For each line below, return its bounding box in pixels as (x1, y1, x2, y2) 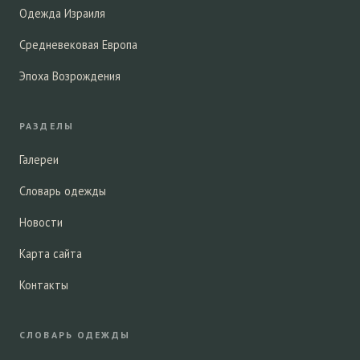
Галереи (19, 152, 59, 167)
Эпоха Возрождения (19, 68, 121, 84)
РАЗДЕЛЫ (19, 120, 74, 132)
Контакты (19, 277, 68, 292)
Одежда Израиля (19, 6, 105, 21)
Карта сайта (19, 246, 82, 261)
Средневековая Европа (19, 37, 137, 52)
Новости (19, 215, 63, 230)
